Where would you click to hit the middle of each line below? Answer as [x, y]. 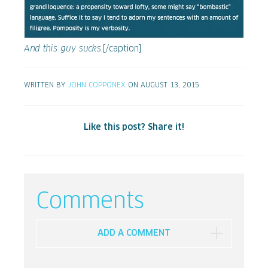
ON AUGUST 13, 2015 [162, 86]
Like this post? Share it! [134, 128]
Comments [90, 202]
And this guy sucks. [63, 49]
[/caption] [122, 49]
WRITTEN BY [46, 86]
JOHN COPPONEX [97, 86]
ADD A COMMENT [134, 234]
